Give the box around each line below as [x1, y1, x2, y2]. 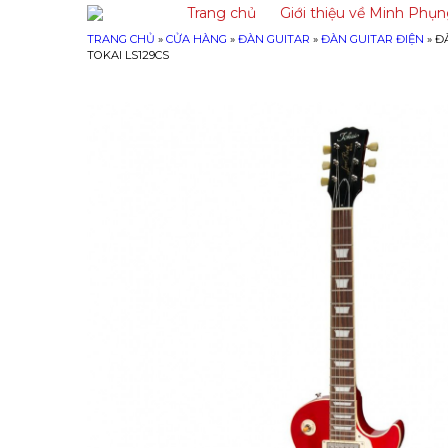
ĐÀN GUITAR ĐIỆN [321, 32, 424, 46]
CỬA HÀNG [166, 32, 227, 46]
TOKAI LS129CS [87, 48, 169, 62]
